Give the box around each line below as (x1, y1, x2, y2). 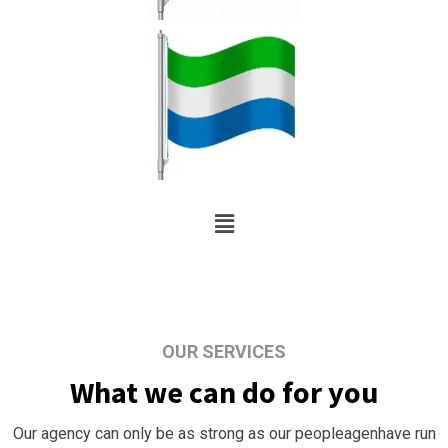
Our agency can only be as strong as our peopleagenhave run (12, 424, 436, 444)
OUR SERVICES (162, 341, 286, 363)
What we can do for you (70, 373, 378, 412)
